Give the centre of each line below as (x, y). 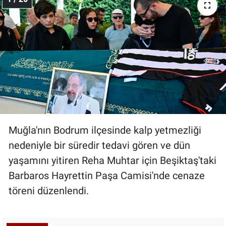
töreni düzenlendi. (49, 190)
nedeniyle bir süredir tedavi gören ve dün (99, 145)
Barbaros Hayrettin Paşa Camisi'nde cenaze (107, 175)
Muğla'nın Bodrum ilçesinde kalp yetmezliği (105, 130)
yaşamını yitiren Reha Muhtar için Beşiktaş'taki (112, 160)
